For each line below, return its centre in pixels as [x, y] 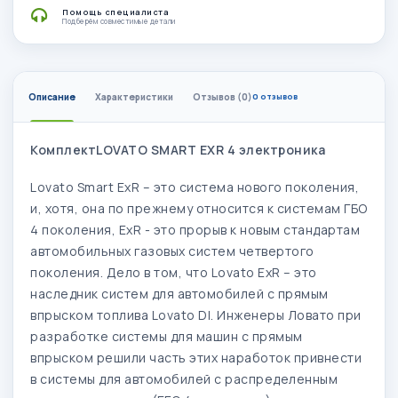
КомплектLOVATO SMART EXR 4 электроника [178, 149]
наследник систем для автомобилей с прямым [179, 293]
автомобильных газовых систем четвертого [172, 251]
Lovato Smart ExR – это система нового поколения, [195, 187]
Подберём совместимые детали [119, 20]
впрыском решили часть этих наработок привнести [196, 357]
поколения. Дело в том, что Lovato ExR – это [174, 272]
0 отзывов [275, 96]
